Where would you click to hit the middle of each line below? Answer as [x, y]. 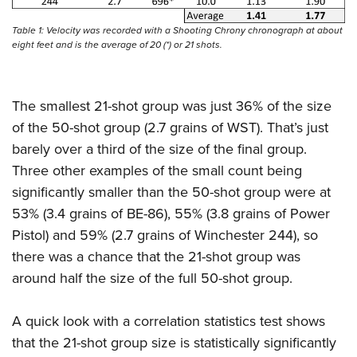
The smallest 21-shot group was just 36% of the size [172, 105]
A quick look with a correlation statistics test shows [169, 320]
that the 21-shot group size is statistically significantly [174, 342]
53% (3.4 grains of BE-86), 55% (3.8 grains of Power [171, 213]
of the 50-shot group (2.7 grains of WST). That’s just [170, 127]
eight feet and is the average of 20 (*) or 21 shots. [117, 44]
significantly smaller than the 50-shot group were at [171, 191]
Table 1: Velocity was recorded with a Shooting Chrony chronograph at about [177, 30]
